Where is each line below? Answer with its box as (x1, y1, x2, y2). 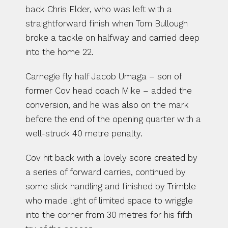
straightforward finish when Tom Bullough (25, 18, 188, 28)
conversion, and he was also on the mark (25, 100, 189, 110)
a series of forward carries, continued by (25, 167, 186, 177)
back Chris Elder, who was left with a (25, 4, 172, 14)
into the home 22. (25, 47, 94, 57)
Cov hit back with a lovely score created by (25, 153, 197, 163)
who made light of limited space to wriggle (25, 195, 193, 206)
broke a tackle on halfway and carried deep (25, 33, 199, 43)
